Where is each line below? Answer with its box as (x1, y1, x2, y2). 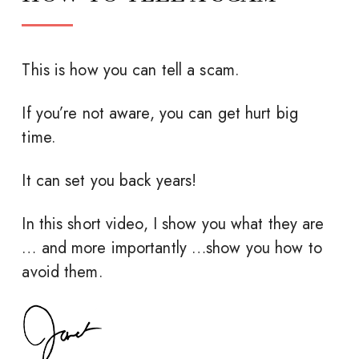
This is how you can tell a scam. (22, 58, 240, 83)
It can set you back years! (22, 169, 197, 193)
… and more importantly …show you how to (22, 236, 322, 260)
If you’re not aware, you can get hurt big (22, 102, 299, 126)
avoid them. (22, 260, 103, 284)
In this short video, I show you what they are (22, 212, 325, 236)
